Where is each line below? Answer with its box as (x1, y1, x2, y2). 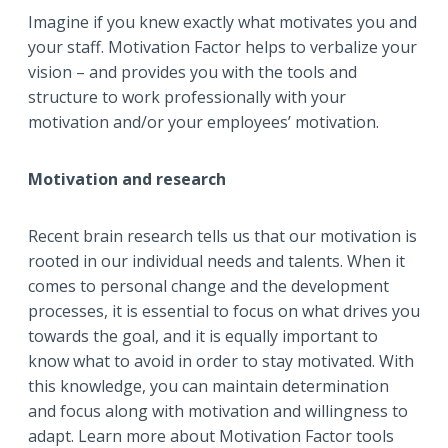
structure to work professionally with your (28, 86, 346, 109)
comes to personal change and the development (28, 275, 389, 298)
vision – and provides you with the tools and (28, 61, 357, 84)
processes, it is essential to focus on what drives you (28, 300, 420, 323)
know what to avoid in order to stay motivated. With (28, 350, 414, 373)
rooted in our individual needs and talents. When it (28, 250, 405, 273)
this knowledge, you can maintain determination (28, 375, 389, 398)
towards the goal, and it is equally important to (28, 325, 378, 348)
